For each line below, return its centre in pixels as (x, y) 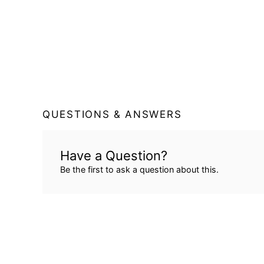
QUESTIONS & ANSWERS (112, 115)
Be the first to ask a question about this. (139, 170)
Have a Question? (114, 156)
